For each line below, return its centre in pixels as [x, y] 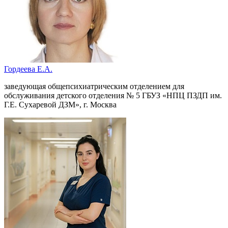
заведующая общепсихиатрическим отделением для [94, 86]
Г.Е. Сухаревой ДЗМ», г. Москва [60, 104]
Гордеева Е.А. [28, 69]
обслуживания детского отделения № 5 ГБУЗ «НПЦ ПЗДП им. [113, 95]
